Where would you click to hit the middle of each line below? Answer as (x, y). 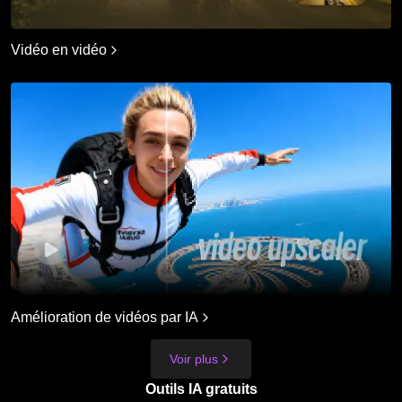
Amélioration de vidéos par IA (105, 317)
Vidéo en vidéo (59, 49)
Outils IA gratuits (201, 389)
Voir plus (194, 358)
